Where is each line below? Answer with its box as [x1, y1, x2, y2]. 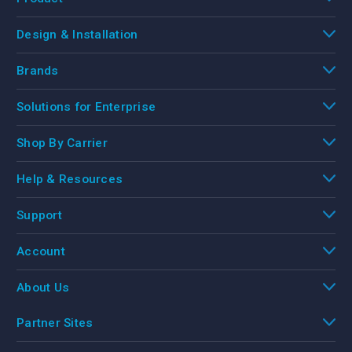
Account [16, 244, 65, 258]
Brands [16, 63, 59, 78]
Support [16, 207, 62, 222]
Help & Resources [16, 171, 123, 186]
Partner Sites [16, 315, 93, 330]
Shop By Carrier [16, 135, 108, 150]
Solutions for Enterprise [16, 99, 156, 114]
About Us [16, 280, 69, 295]
